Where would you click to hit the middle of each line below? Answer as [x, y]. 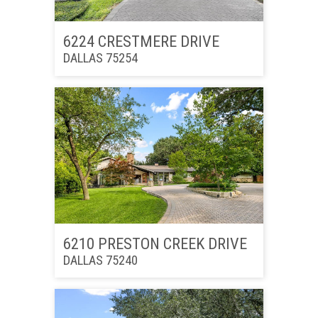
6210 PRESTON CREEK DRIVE [155, 243]
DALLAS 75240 [100, 260]
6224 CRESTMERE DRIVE [141, 42]
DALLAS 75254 [100, 58]
